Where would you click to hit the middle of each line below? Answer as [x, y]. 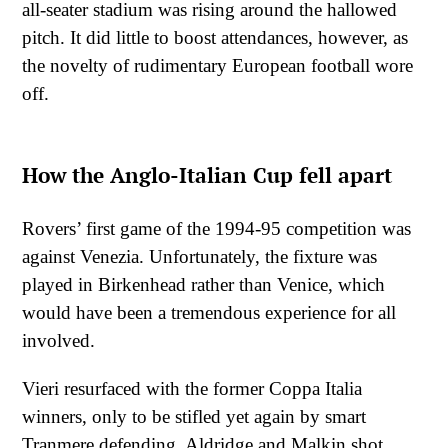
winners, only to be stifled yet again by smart [194, 416]
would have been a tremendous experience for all [209, 313]
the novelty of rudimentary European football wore [217, 65]
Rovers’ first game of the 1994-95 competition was [216, 229]
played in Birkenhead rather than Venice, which [203, 285]
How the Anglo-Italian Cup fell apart [207, 174]
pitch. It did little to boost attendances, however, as [215, 37]
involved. [58, 341]
